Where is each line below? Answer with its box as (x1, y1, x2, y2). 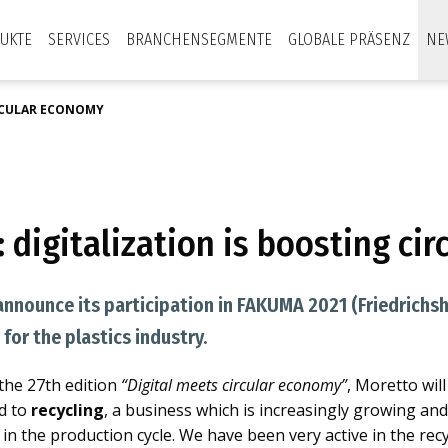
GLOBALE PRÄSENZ (288, 30, 410, 49)
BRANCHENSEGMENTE (126, 30, 272, 49)
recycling (31, 399, 104, 421)
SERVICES (48, 30, 110, 49)
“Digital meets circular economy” (121, 374, 347, 396)
